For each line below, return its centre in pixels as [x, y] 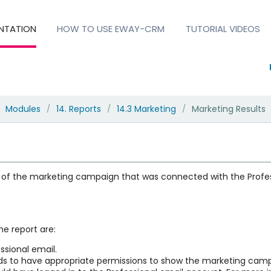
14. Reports [78, 109]
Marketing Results [228, 109]
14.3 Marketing [146, 109]
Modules [23, 109]
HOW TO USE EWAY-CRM [111, 28]
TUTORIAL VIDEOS [223, 28]
